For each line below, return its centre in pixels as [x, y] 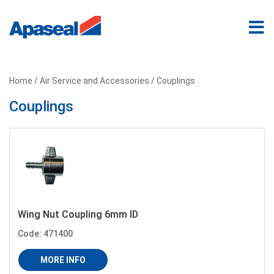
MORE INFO [63, 260]
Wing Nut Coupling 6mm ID [78, 214]
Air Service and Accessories [94, 81]
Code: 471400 [45, 234]
